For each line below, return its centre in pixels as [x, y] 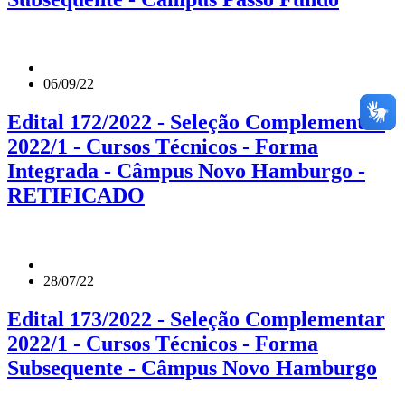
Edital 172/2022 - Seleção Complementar [196, 122]
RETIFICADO [76, 196]
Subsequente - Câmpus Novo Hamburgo [192, 368]
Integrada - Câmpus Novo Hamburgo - [186, 171]
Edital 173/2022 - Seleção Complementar [196, 320]
